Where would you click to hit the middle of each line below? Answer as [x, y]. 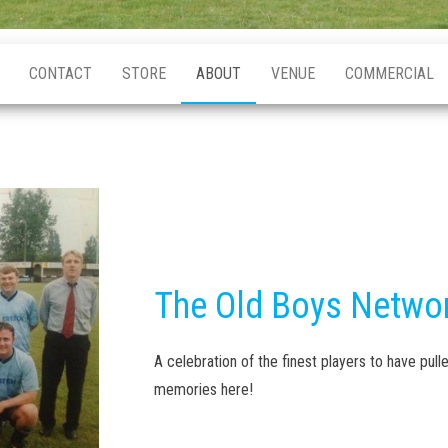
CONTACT [60, 73]
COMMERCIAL [389, 73]
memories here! [204, 390]
